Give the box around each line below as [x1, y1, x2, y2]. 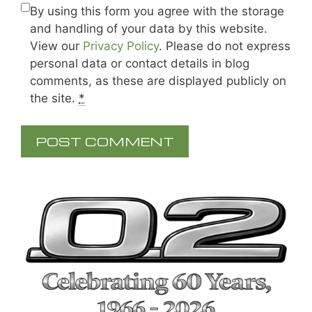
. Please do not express [159, 39, 290, 54]
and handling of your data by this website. [30, 22, 267, 36]
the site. [30, 91, 79, 106]
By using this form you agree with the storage [30, 4, 284, 19]
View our [30, 39, 83, 54]
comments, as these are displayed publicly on [30, 74, 286, 88]
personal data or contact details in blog [30, 56, 249, 71]
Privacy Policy [83, 39, 159, 54]
